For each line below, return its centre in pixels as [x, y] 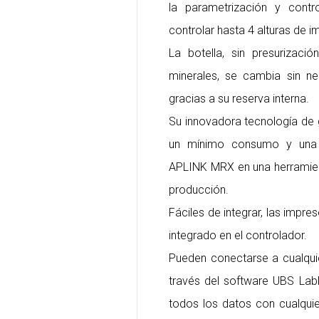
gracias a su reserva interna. [239, 99]
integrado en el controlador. [238, 236]
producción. [199, 190]
